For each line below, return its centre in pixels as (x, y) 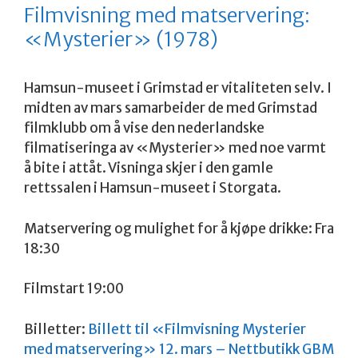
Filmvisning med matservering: (167, 16)
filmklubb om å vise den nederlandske (144, 128)
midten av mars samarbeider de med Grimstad (171, 108)
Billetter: (56, 329)
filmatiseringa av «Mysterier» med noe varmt (175, 148)
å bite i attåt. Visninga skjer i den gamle (149, 168)
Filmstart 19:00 (74, 289)
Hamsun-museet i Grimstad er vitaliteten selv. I (178, 88)
